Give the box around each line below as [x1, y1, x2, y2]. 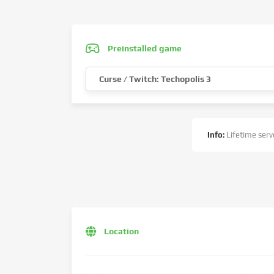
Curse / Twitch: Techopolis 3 [99, 74, 211, 84]
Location [104, 226, 139, 236]
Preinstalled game [108, 43, 182, 53]
